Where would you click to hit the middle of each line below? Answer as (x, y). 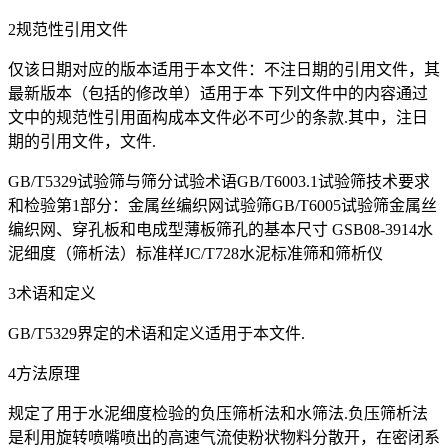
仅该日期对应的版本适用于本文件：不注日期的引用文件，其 (224, 70)
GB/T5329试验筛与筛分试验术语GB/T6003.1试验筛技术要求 (219, 182)
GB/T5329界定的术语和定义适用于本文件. (156, 334)
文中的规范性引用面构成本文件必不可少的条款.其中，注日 (218, 118)
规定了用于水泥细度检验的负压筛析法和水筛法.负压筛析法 (218, 414)
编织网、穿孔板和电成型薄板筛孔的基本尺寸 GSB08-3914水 (220, 230)
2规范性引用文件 (68, 30)
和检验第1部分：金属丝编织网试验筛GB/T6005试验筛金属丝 (222, 206)
